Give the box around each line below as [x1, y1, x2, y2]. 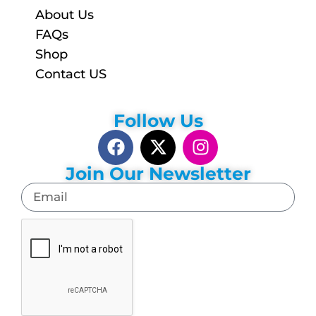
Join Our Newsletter [65, 162, 251, 184]
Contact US [35, 66, 107, 82]
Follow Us [113, 109, 203, 131]
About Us [35, 6, 94, 23]
